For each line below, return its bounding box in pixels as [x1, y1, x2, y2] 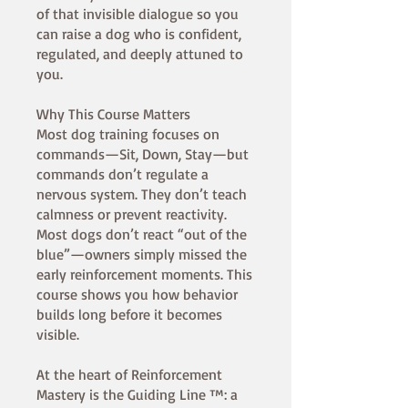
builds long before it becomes [36, 305, 222, 324]
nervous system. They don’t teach [36, 185, 247, 204]
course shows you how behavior [36, 285, 238, 304]
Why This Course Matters [36, 105, 190, 124]
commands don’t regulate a [36, 165, 209, 184]
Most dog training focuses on [36, 125, 219, 144]
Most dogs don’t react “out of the [36, 225, 247, 244]
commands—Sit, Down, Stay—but [36, 145, 249, 164]
